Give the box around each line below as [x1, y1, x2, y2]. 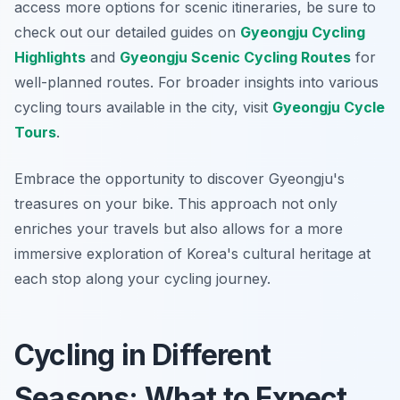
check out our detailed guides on [14, 23, 240, 42]
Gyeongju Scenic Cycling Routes [120, 48, 351, 67]
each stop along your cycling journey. [14, 270, 271, 288]
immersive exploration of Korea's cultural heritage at [14, 245, 371, 263]
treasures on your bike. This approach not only [14, 195, 337, 213]
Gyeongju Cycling [240, 23, 365, 42]
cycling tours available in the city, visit [14, 98, 272, 117]
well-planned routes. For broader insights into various [14, 73, 379, 92]
